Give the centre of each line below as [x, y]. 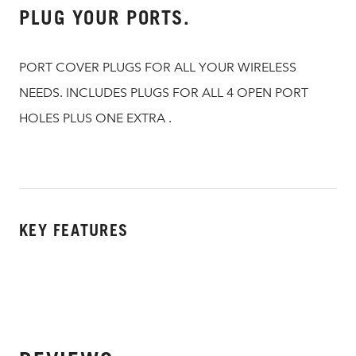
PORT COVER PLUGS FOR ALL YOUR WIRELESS [158, 67]
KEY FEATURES [74, 230]
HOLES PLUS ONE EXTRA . [95, 118]
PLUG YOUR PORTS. [104, 17]
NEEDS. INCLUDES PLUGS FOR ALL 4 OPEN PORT [164, 93]
